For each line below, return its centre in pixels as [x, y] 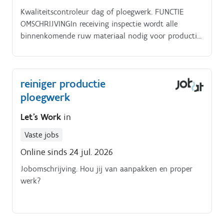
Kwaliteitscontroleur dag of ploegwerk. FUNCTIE [102, 11]
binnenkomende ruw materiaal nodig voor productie [110, 35]
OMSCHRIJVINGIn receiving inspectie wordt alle [99, 23]
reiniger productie [63, 83]
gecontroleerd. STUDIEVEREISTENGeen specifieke [100, 47]
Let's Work [42, 117]
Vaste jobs [41, 135]
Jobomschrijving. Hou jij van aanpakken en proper [106, 169]
